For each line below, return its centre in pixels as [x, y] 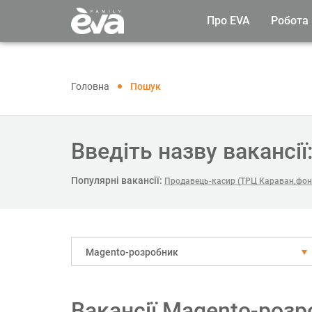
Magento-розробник [132, 252]
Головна [90, 86]
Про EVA [228, 21]
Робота [290, 21]
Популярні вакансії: [117, 180]
